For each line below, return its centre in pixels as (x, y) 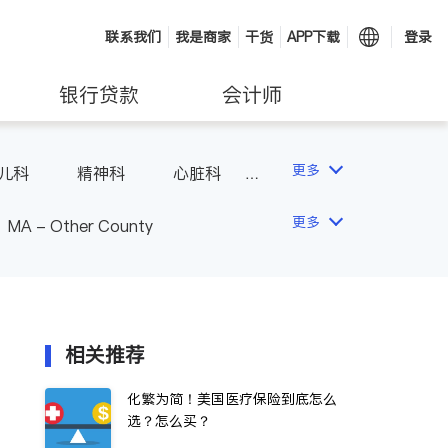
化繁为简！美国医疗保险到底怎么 (232, 399)
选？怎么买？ (169, 421)
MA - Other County (80, 226)
